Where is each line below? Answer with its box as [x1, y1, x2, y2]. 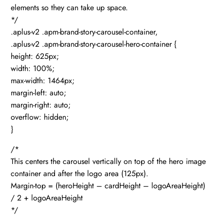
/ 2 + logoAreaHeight [11, 192, 83, 203]
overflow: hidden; [11, 111, 69, 123]
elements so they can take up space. [11, 1, 128, 13]
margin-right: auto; [11, 99, 71, 110]
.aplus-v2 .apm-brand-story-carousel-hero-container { [11, 38, 177, 50]
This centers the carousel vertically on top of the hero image [11, 155, 206, 167]
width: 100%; [11, 62, 55, 74]
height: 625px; [11, 50, 59, 62]
